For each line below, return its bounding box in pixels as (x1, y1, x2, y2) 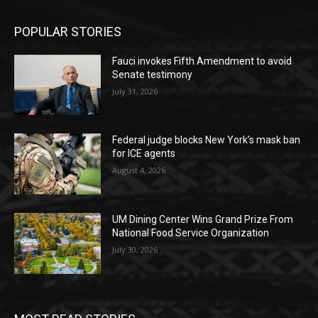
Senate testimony (112, 68, 193, 80)
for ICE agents (112, 148, 176, 160)
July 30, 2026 (112, 243, 158, 255)
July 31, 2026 (112, 85, 158, 97)
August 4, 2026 (112, 165, 166, 176)
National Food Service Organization (112, 226, 270, 238)
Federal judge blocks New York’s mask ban (112, 134, 301, 146)
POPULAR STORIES (14, 23, 121, 39)
